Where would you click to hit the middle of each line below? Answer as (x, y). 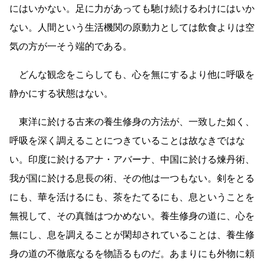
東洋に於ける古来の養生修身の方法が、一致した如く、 (137, 121)
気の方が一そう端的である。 (71, 46)
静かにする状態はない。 (61, 93)
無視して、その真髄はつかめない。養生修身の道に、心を (132, 216)
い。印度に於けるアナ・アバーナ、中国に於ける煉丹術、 (132, 159)
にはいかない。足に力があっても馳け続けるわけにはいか (132, 8)
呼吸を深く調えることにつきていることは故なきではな (127, 140)
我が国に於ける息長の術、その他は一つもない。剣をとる (132, 178)
